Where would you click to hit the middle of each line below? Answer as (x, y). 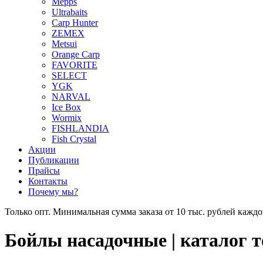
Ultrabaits (70, 12)
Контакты (48, 181)
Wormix (67, 118)
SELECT (69, 75)
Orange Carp (76, 54)
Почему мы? (53, 192)
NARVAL (71, 97)
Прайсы (44, 171)
